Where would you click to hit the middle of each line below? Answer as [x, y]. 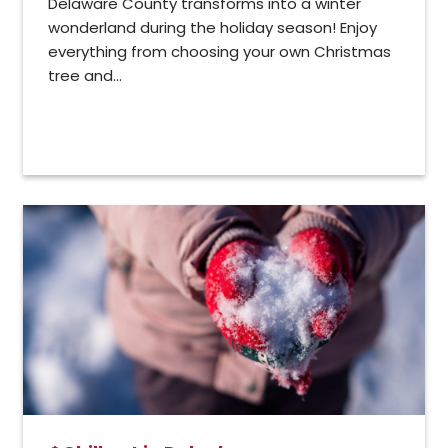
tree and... [85, 76]
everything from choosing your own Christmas [219, 52]
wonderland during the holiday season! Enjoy [212, 28]
